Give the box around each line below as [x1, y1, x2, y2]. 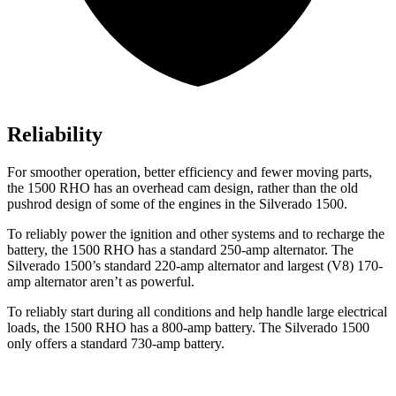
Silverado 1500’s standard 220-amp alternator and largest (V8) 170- [7, 258, 383, 274]
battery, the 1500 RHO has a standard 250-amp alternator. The [7, 242, 354, 258]
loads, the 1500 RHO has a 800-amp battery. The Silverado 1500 [7, 320, 369, 336]
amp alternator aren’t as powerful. [7, 274, 194, 290]
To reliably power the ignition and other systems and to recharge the [7, 226, 385, 242]
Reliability [7, 123, 103, 147]
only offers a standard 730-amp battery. [7, 336, 225, 352]
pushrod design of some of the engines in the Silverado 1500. [7, 196, 347, 212]
